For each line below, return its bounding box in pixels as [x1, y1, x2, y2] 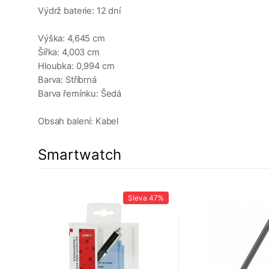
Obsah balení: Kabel [38, 116, 119, 127]
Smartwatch [38, 146, 121, 164]
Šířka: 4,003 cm [38, 47, 100, 58]
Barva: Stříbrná [38, 74, 97, 86]
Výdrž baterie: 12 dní [38, 5, 121, 17]
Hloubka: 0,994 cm [38, 61, 115, 72]
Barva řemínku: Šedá [38, 88, 122, 100]
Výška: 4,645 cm [38, 33, 105, 44]
